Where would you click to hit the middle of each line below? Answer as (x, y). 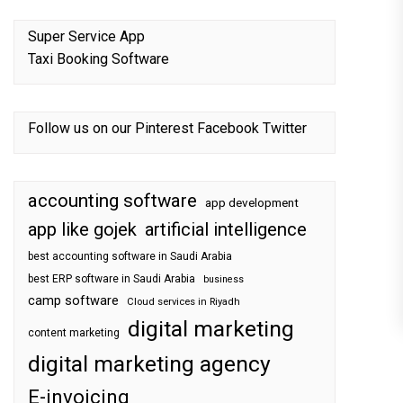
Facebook (228, 128)
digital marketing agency (149, 364)
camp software (73, 301)
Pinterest (164, 128)
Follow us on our (81, 128)
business (224, 279)
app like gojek (82, 229)
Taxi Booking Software (99, 59)
